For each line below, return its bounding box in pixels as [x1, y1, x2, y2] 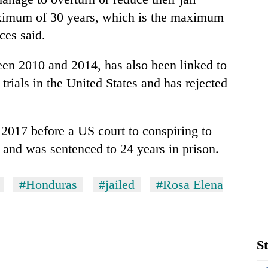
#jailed [99, 177, 135, 193]
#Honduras [19, 177, 77, 193]
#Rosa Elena [156, 177, 223, 193]
